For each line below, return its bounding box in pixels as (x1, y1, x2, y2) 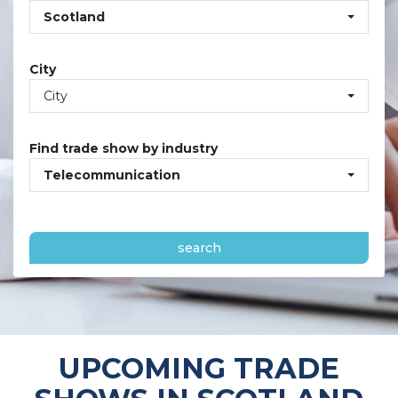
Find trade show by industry (29, 140, 218, 156)
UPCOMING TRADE (59, 351, 339, 386)
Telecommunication (44, 167, 180, 183)
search (177, 240, 221, 256)
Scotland (44, 9, 105, 25)
